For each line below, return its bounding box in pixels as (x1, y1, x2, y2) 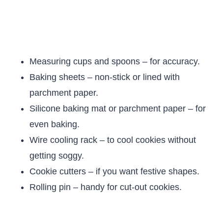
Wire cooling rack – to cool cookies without (29, 135, 196, 145)
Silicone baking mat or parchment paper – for (29, 104, 206, 113)
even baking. (29, 119, 80, 129)
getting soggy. (29, 151, 84, 161)
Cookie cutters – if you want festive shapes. (29, 166, 199, 176)
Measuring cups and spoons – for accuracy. (29, 56, 200, 66)
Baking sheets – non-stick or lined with (29, 72, 180, 82)
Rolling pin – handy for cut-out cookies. (29, 182, 182, 192)
